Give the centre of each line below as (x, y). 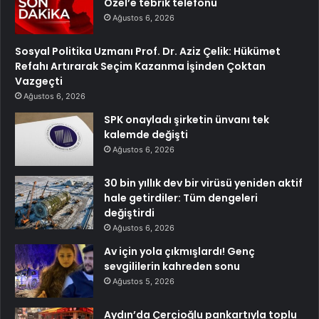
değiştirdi (129, 213)
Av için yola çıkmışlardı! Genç (179, 252)
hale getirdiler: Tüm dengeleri (181, 198)
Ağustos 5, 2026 (143, 282)
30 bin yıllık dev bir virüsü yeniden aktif (203, 183)
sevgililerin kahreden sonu (172, 267)
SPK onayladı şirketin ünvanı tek (187, 120)
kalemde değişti (146, 135)
